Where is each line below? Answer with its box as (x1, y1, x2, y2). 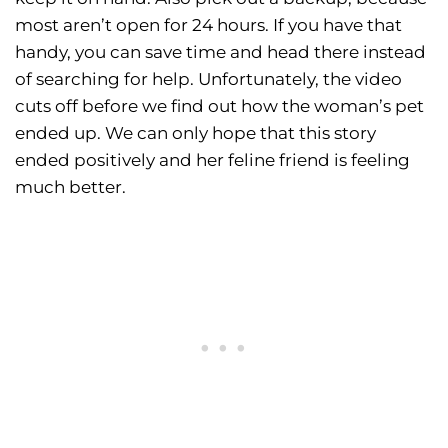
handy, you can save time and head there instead (15, 42, 426, 63)
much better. (15, 177, 126, 198)
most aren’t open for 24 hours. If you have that (15, 15, 402, 36)
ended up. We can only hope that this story (15, 123, 376, 144)
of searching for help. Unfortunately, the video (15, 69, 402, 90)
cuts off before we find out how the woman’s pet (15, 96, 424, 117)
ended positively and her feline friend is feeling (15, 150, 410, 171)
